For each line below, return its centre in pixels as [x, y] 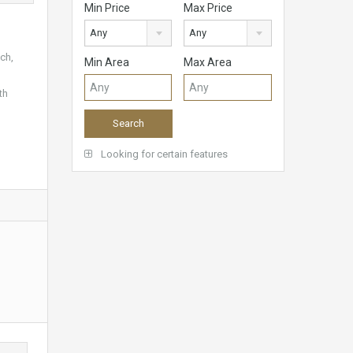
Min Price [107, 8]
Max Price [208, 8]
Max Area [208, 63]
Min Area [107, 63]
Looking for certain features [163, 154]
